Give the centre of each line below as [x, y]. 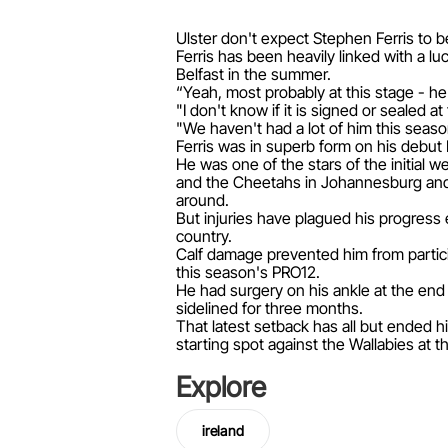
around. [202, 200]
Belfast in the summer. [253, 74]
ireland [223, 430]
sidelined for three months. [269, 308]
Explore [221, 387]
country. [204, 236]
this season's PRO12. [248, 272]
